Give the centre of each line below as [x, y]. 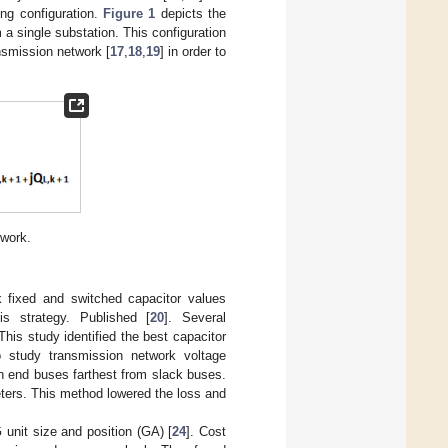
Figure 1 [129, 14]
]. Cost [206, 431]
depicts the [191, 14]
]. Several [195, 317]
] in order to [193, 52]
